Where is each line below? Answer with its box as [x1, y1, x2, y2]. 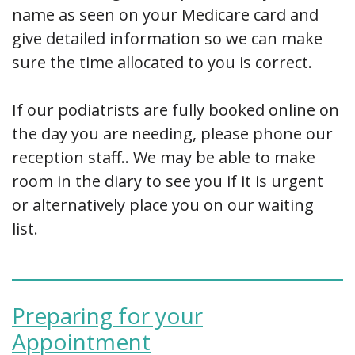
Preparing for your [12, 300, 203, 330]
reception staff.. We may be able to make [12, 146, 315, 168]
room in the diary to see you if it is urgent [12, 170, 323, 192]
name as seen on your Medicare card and [12, 3, 319, 25]
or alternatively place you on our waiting [12, 193, 314, 216]
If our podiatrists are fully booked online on [12, 98, 339, 120]
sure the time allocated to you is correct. [12, 51, 312, 73]
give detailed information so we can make [12, 27, 323, 49]
